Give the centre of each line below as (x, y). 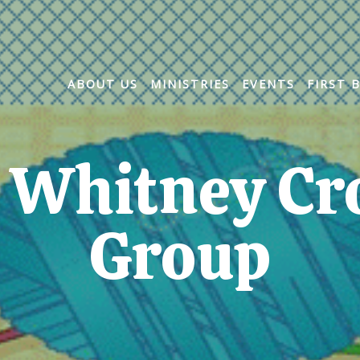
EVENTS (268, 84)
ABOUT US (102, 84)
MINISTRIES (190, 84)
